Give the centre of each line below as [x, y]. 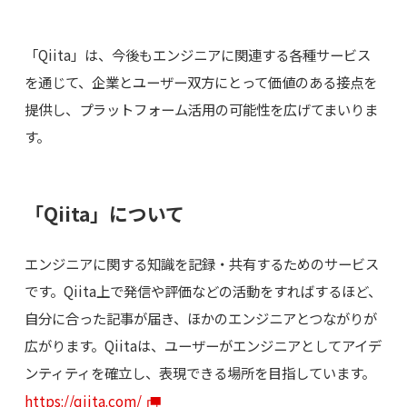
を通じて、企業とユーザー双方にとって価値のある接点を [200, 81]
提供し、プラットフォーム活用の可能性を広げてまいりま [201, 109]
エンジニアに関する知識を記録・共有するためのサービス [201, 263]
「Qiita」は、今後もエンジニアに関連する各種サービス [197, 54]
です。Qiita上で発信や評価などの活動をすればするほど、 [203, 290]
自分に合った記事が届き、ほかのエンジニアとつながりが [200, 318]
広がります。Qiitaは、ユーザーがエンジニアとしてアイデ [203, 345]
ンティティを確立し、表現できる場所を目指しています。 [199, 372]
